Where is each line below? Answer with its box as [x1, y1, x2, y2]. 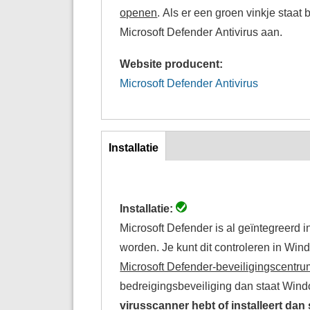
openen [120, 6, 158, 19]
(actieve [108, 160, 147, 173]
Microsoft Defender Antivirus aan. [120, 25, 283, 38]
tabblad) [108, 179, 149, 192]
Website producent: [120, 57, 226, 70]
